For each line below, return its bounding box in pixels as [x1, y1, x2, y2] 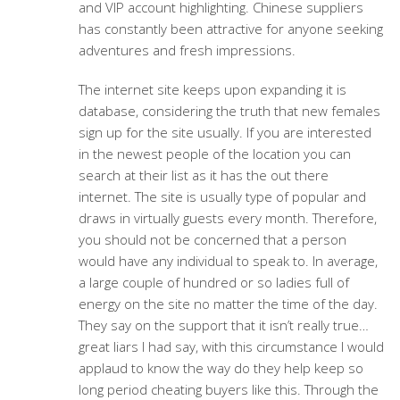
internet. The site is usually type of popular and [78, 187, 366, 205]
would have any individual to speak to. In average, [78, 252, 378, 270]
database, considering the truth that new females [78, 102, 380, 120]
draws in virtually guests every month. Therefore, [78, 209, 377, 227]
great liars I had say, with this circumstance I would [78, 337, 384, 355]
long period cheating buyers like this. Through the [78, 380, 379, 398]
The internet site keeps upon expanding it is [78, 80, 346, 98]
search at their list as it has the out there [78, 166, 329, 184]
